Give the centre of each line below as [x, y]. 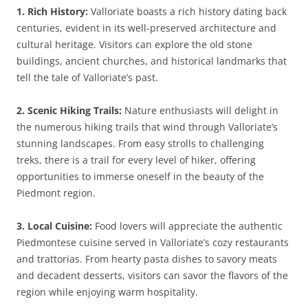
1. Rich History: [52, 11]
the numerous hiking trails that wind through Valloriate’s [147, 127]
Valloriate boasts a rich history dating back [187, 11]
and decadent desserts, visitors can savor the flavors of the [152, 275]
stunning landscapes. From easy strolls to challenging [140, 143]
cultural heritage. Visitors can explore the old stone [134, 44]
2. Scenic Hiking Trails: [69, 110]
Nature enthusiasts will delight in [200, 110]
